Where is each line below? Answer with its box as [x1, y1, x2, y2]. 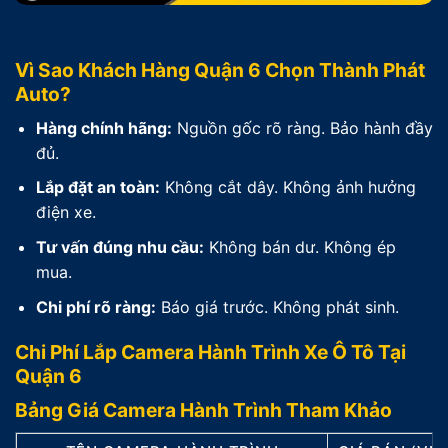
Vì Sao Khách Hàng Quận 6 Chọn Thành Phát [15, 58, 425, 83]
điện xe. [35, 202, 96, 223]
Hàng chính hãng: [35, 117, 172, 138]
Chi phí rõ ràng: [35, 296, 156, 317]
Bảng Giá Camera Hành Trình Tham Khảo [15, 398, 392, 423]
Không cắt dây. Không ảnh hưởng [159, 177, 416, 198]
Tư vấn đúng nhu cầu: [35, 237, 204, 258]
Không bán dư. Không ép [203, 237, 396, 258]
